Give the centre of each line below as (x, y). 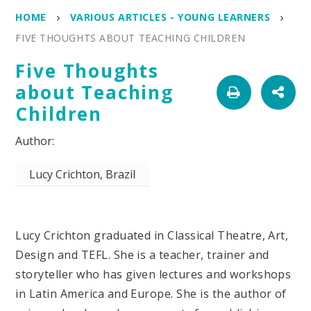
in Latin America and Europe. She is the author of (151, 294)
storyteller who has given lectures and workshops (153, 275)
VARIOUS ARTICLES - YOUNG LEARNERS (170, 17)
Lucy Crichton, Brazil (83, 175)
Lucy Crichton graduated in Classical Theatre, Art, (152, 236)
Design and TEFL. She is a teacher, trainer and (142, 255)
